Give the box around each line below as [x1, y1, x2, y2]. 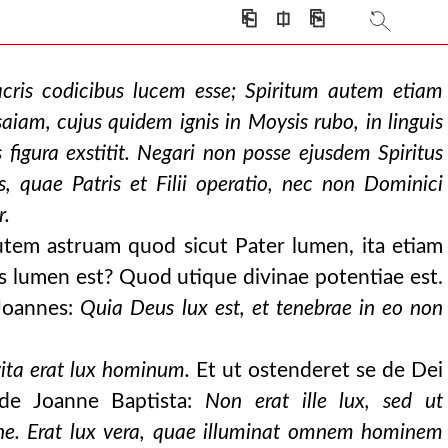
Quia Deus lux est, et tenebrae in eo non [80, 298, 444, 319]
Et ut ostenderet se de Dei [190, 360, 444, 381]
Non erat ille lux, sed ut [205, 391, 444, 412]
